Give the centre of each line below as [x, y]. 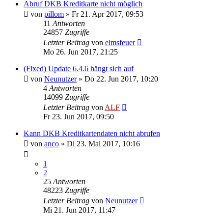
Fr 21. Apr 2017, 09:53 [108, 14]
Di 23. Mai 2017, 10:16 [103, 143]
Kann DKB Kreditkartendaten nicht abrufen [92, 133]
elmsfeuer [120, 42]
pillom [54, 14]
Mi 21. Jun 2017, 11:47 [79, 210]
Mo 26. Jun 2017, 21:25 [81, 52]
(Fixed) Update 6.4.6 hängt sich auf [79, 68]
